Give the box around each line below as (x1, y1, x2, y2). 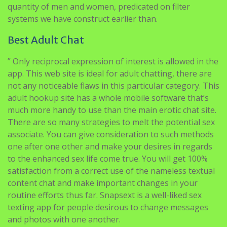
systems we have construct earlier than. (8, 13, 158, 24)
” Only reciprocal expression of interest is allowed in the (8, 55, 218, 67)
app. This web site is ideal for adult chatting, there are (8, 67, 212, 79)
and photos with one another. (8, 213, 121, 225)
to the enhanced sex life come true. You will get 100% (8, 153, 208, 164)
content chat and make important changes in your (8, 177, 198, 188)
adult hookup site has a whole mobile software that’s (8, 92, 209, 103)
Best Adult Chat (8, 33, 84, 46)
